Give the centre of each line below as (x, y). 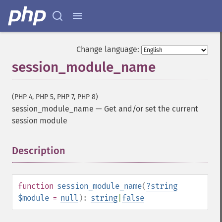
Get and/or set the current (151, 109)
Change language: (108, 49)
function (36, 186)
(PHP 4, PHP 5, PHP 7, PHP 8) (55, 97)
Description (39, 151)
